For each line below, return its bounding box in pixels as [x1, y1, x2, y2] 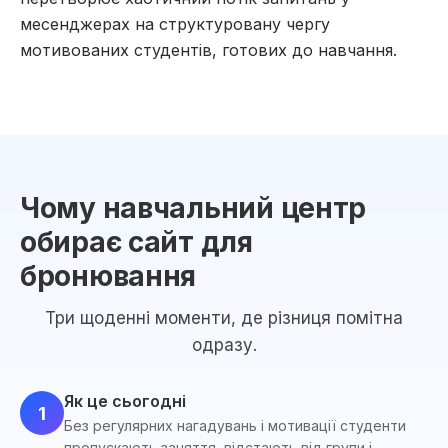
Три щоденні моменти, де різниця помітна [45, 308, 403, 328]
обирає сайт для [20, 225, 253, 259]
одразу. [191, 335, 257, 355]
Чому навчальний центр [20, 191, 367, 225]
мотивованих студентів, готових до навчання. [20, 40, 397, 60]
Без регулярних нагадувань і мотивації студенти [64, 417, 406, 434]
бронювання [20, 259, 197, 293]
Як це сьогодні [64, 391, 186, 411]
